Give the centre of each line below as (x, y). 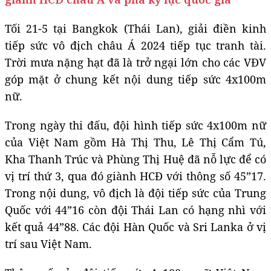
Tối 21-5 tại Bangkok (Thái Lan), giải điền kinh (135, 28)
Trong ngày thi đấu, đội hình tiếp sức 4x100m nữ (135, 125)
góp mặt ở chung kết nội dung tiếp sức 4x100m (135, 79)
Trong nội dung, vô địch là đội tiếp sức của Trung (135, 193)
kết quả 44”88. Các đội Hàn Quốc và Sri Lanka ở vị (135, 227)
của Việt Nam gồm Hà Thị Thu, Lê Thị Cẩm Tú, (135, 142)
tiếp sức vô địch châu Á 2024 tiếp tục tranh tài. (135, 45)
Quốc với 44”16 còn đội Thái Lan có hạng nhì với (135, 210)
